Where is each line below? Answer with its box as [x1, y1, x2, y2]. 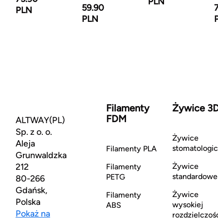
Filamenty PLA [106, 144, 157, 153]
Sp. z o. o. [16, 126, 52, 137]
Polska [16, 196, 40, 207]
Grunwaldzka [16, 149, 67, 161]
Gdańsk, [16, 184, 47, 196]
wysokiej [172, 200, 203, 209]
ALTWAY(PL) [16, 114, 65, 126]
